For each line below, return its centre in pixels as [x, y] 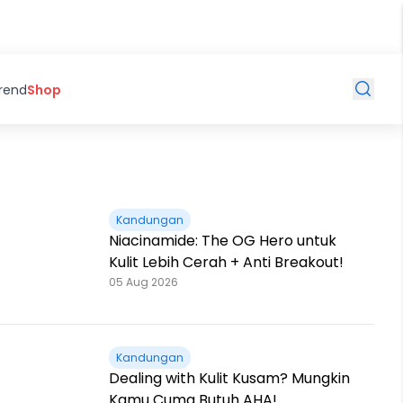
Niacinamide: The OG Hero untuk [222, 241]
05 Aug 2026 [143, 282]
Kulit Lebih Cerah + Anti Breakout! [226, 262]
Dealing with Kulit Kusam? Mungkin [229, 378]
